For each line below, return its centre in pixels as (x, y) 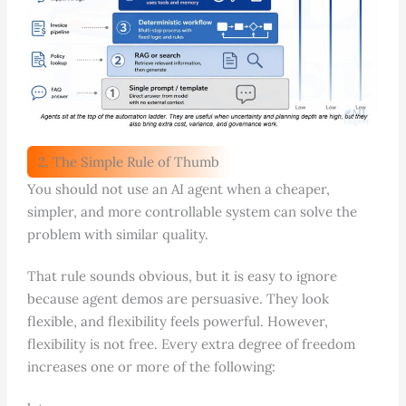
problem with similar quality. (117, 234)
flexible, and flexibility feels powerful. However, (177, 321)
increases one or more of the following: (151, 366)
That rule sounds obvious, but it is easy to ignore (182, 275)
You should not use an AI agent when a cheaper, (178, 188)
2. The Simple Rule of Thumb (128, 161)
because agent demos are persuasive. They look (178, 298)
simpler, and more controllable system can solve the (192, 211)
